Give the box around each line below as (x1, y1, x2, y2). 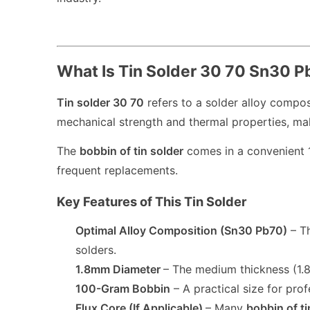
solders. (75, 242, 117, 257)
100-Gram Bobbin (75, 281, 171, 295)
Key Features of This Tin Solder (57, 194, 246, 210)
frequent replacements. (57, 163, 178, 177)
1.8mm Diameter (75, 262, 161, 276)
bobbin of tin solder (80, 143, 183, 158)
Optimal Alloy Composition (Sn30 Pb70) (75, 223, 288, 237)
